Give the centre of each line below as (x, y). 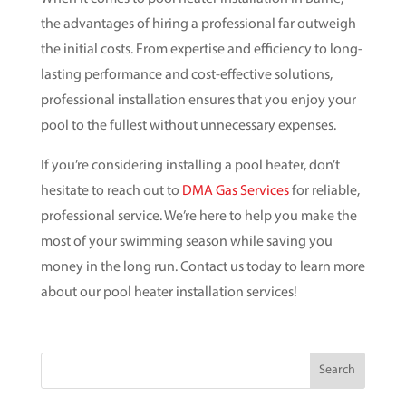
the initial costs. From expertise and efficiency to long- (201, 49)
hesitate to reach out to (111, 191)
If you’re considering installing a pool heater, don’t (190, 165)
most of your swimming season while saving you (186, 242)
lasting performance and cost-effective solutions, (186, 75)
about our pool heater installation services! (169, 292)
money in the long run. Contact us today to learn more (203, 267)
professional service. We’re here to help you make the (198, 216)
